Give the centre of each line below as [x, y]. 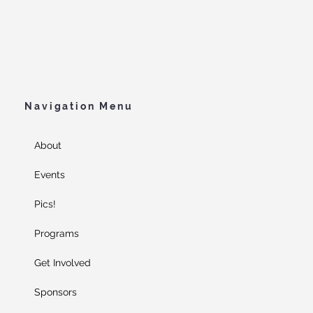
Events [50, 174]
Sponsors [56, 292]
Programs [57, 233]
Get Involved [63, 262]
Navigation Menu [79, 106]
